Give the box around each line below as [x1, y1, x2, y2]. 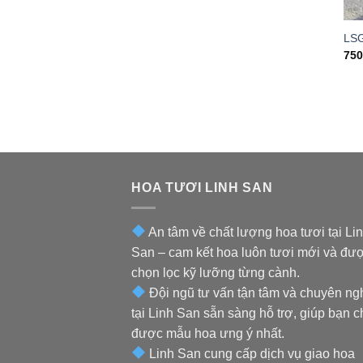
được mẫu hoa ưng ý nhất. [131, 326, 284, 340]
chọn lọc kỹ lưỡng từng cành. [131, 265, 300, 280]
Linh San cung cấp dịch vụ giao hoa [146, 346, 356, 361]
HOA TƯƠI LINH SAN [131, 181, 273, 195]
